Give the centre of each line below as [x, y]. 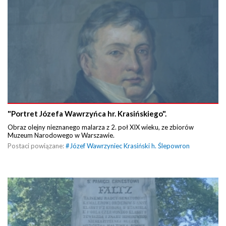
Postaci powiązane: [37, 146]
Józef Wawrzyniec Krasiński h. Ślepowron [130, 146]
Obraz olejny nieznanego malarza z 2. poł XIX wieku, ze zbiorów [101, 127]
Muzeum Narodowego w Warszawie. [62, 135]
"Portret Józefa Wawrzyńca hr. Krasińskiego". [87, 114]
